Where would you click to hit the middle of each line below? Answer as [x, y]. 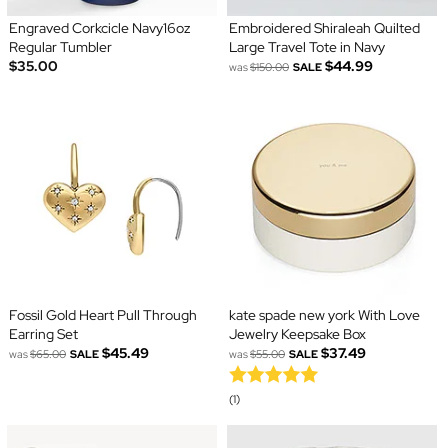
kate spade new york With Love [324, 315]
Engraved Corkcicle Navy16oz [99, 28]
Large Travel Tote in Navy [307, 47]
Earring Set [43, 334]
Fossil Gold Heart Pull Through [102, 315]
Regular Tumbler [60, 47]
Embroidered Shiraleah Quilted [324, 28]
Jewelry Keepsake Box [297, 334]
